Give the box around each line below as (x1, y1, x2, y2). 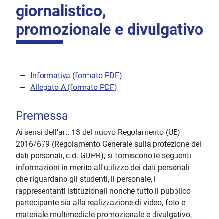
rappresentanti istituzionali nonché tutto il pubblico (16, 186, 191, 196)
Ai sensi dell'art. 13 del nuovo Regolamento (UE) (16, 128, 180, 137)
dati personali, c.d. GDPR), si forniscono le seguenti (16, 151, 191, 161)
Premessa (16, 109, 68, 123)
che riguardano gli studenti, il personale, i (16, 175, 156, 184)
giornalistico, (16, 1, 106, 21)
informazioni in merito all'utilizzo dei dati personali (16, 163, 190, 173)
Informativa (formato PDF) (30, 71, 122, 81)
